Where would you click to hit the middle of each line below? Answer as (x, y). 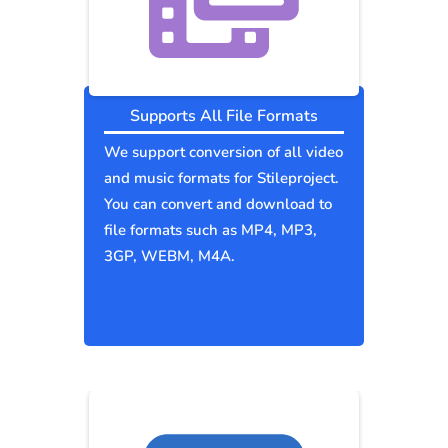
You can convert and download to (218, 204)
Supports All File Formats (224, 116)
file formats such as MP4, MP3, (210, 230)
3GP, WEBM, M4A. (169, 256)
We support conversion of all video (223, 152)
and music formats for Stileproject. (221, 178)
